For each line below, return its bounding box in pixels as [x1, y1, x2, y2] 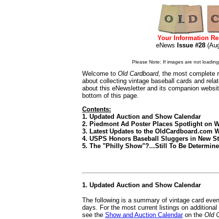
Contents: [82, 106, 111, 113]
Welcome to [82, 70, 118, 77]
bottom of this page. [82, 92, 139, 99]
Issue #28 [176, 42, 205, 49]
